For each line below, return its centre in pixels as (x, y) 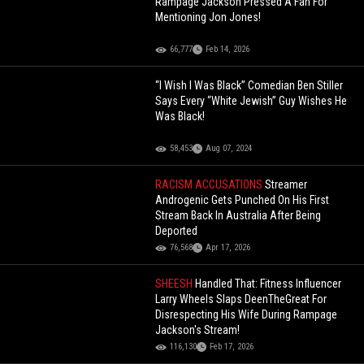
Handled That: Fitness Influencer (269, 284)
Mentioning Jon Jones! (208, 17)
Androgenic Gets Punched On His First (243, 200)
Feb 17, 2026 (232, 347)
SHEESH (175, 284)
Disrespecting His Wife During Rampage (247, 315)
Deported (177, 231)
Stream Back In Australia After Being (238, 216)
